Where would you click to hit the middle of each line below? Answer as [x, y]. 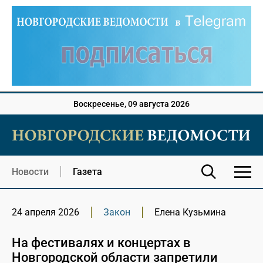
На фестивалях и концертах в [101, 243]
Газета [87, 172]
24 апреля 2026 [45, 213]
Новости [30, 172]
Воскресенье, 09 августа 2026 [131, 104]
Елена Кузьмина [190, 213]
